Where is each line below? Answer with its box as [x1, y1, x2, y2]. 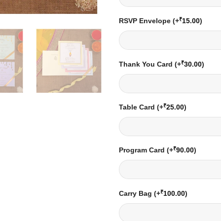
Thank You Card [119, 60, 175, 68]
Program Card [119, 146, 167, 154]
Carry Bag [119, 189, 154, 197]
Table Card [119, 103, 157, 111]
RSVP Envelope [119, 17, 173, 25]
